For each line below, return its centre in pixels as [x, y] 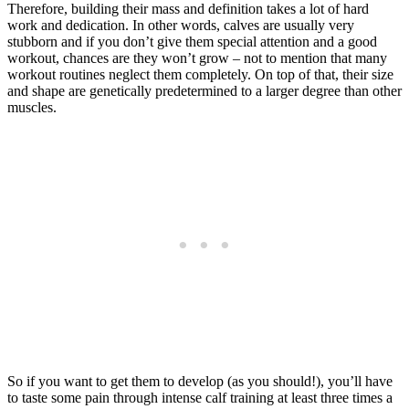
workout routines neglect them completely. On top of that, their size [200, 74]
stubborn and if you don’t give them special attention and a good [192, 41]
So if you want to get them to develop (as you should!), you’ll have [200, 381]
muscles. [32, 107]
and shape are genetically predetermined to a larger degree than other [204, 90]
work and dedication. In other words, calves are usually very [181, 25]
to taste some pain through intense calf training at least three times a [200, 397]
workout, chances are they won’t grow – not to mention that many [197, 58]
